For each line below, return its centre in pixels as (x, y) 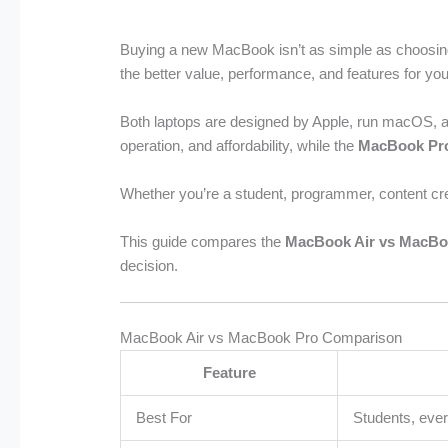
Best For (164, 417)
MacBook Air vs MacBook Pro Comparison (261, 337)
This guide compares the (203, 242)
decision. (149, 266)
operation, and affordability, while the (239, 146)
